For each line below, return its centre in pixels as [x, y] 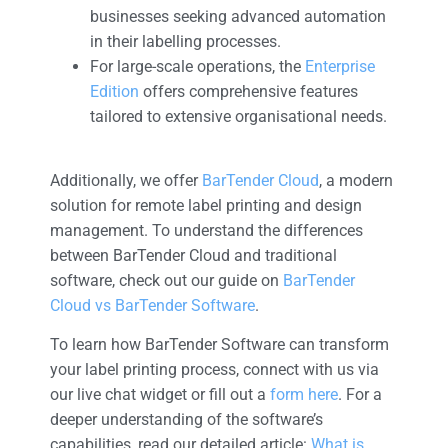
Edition [114, 91]
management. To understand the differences [206, 231]
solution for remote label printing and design [206, 206]
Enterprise [340, 66]
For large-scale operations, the [197, 66]
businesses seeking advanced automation [238, 16]
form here [304, 395]
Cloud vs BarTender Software [152, 306]
